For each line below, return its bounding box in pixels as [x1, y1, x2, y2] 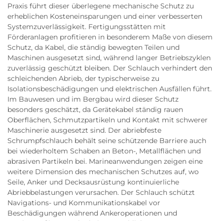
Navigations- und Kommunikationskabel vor [7, 198, 160, 207]
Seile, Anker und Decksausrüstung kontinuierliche [7, 177, 179, 186]
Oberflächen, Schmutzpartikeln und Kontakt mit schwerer [7, 115, 208, 124]
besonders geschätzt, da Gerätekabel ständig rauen [7, 105, 183, 114]
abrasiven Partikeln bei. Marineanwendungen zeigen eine [7, 156, 203, 166]
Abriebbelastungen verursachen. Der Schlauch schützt [7, 187, 195, 197]
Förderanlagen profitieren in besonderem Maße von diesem [7, 32, 213, 41]
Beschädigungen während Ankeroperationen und [7, 208, 177, 218]
